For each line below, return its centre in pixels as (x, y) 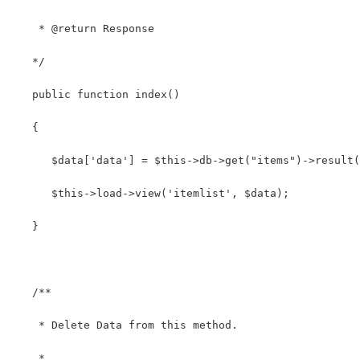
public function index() (96, 94)
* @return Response (84, 28)
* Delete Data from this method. (125, 325)
